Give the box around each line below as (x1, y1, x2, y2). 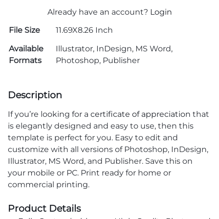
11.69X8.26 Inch (56, 25, 113, 35)
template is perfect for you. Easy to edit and (8, 132, 178, 142)
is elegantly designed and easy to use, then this (8, 121, 194, 131)
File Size (9, 25, 40, 35)
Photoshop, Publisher (56, 55, 140, 65)
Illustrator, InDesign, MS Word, (56, 44, 173, 53)
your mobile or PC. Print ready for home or (8, 168, 171, 177)
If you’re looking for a (8, 109, 90, 119)
